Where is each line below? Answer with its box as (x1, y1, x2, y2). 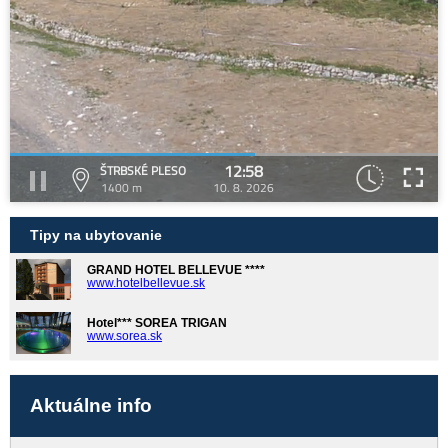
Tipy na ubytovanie (30, 227, 162, 243)
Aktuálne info (30, 394, 152, 416)
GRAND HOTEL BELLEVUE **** (87, 263, 265, 277)
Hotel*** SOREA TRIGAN (87, 316, 227, 331)
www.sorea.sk (87, 329, 162, 344)
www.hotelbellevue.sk (87, 276, 205, 290)
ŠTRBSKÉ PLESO (100, 161, 186, 180)
